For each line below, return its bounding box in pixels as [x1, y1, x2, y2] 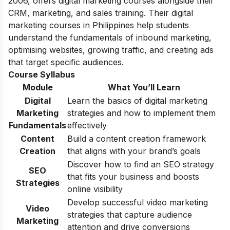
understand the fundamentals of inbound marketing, [8, 32, 212, 43]
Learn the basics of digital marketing [67, 95, 207, 106]
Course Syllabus [8, 69, 75, 80]
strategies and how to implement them [67, 108, 216, 119]
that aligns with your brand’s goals [67, 146, 201, 157]
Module [22, 82, 53, 93]
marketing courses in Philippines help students [8, 20, 189, 31]
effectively [67, 120, 107, 131]
